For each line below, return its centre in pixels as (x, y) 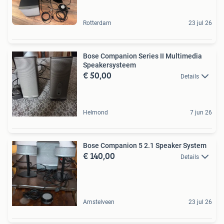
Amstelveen (99, 202)
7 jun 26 (201, 112)
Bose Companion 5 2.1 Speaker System (145, 145)
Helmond (95, 112)
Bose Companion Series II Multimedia (142, 56)
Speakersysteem (109, 65)
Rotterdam (97, 23)
